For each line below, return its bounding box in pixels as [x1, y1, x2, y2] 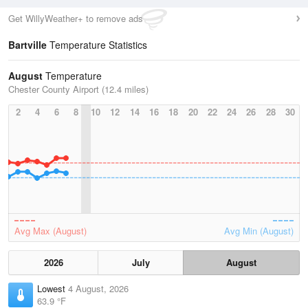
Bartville [8, 38, 47, 52]
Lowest [37, 282, 68, 295]
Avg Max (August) [14, 224, 87, 237]
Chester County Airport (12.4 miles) [8, 82, 148, 96]
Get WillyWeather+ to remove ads [8, 12, 143, 25]
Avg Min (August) [224, 224, 294, 237]
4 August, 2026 [68, 282, 129, 295]
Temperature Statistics [47, 38, 147, 52]
